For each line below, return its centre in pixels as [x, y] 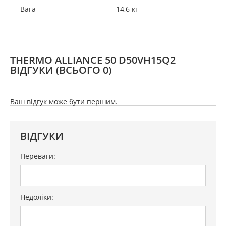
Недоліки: [37, 197]
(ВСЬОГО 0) [84, 70]
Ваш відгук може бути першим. [64, 102]
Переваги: [38, 156]
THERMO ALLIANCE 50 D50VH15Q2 [93, 60]
